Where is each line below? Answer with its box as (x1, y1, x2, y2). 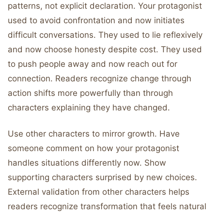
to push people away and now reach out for (8, 59, 177, 69)
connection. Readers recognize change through (8, 74, 191, 83)
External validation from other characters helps (8, 187, 189, 197)
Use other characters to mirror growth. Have (8, 129, 180, 139)
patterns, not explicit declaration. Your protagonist (8, 1, 202, 11)
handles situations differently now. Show (8, 158, 166, 168)
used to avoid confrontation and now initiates (8, 15, 185, 25)
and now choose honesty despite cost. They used (8, 45, 202, 54)
